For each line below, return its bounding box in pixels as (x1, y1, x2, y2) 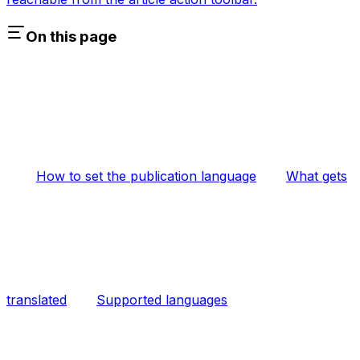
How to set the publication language (36, 168, 256, 185)
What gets (286, 168, 347, 185)
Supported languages (96, 292, 227, 309)
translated (6, 292, 67, 309)
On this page (26, 27, 117, 46)
